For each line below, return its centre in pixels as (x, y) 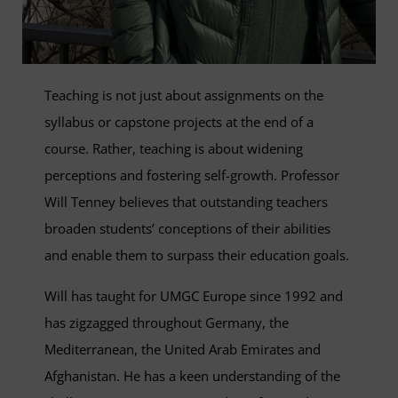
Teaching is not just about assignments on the (184, 96)
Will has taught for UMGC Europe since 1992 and (194, 296)
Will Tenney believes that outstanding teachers (186, 202)
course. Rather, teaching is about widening (174, 149)
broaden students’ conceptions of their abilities (187, 229)
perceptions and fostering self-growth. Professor (192, 175)
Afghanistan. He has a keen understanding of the (192, 376)
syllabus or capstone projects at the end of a (179, 122)
